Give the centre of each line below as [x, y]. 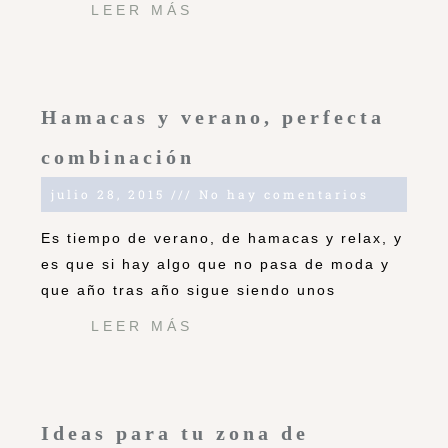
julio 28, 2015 [111, 194]
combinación [118, 157]
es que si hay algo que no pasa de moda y [215, 264]
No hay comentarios [281, 194]
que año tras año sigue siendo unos [188, 290]
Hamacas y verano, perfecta [213, 117]
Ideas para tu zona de [175, 433]
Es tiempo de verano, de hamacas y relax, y [222, 238]
